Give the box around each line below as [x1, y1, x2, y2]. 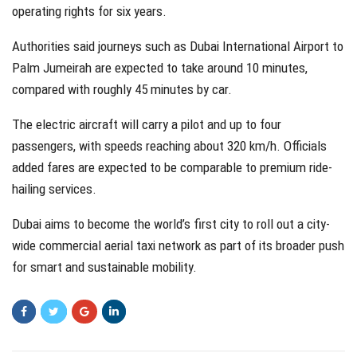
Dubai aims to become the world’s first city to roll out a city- [12, 216, 330, 233]
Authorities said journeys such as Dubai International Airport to [12, 38, 343, 55]
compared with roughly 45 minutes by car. [12, 81, 232, 98]
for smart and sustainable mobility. [12, 259, 197, 276]
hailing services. [12, 181, 96, 198]
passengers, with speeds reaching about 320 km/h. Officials [12, 138, 327, 155]
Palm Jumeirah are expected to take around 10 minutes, [12, 60, 308, 76]
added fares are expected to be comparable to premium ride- [12, 159, 332, 176]
